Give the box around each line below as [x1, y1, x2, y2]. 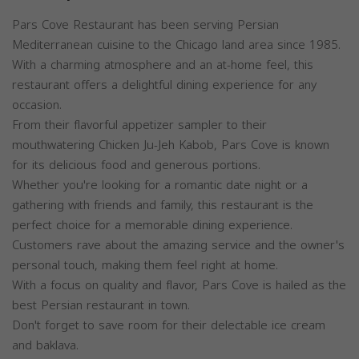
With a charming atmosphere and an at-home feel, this [12, 54, 313, 77]
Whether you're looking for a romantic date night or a [12, 174, 308, 197]
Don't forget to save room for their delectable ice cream [12, 314, 325, 337]
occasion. [12, 94, 62, 117]
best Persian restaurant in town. [12, 294, 190, 317]
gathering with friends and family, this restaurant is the [12, 194, 313, 217]
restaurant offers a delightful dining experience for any [12, 74, 317, 97]
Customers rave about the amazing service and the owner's [12, 234, 345, 257]
